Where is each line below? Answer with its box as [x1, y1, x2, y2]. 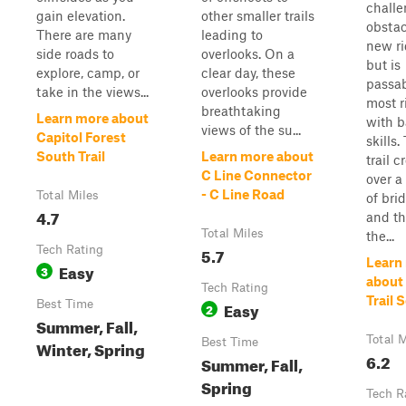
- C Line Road [201, 186, 285, 202]
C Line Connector [201, 167, 312, 183]
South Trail [36, 148, 105, 164]
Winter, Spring [36, 335, 145, 360]
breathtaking [201, 102, 281, 119]
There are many [36, 26, 131, 43]
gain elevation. [36, 7, 125, 24]
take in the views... [36, 83, 149, 100]
